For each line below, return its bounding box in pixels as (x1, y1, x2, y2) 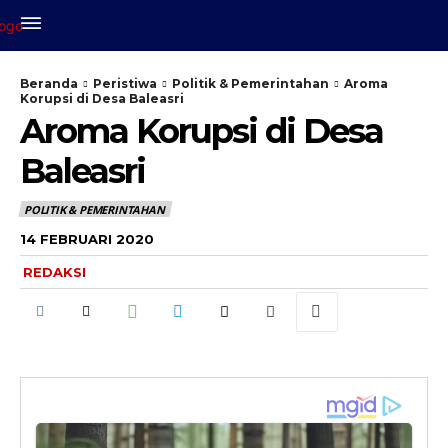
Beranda (20, 76, 78, 91)
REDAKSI (23, 263, 86, 280)
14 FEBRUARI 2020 (20, 230, 154, 247)
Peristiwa (93, 76, 157, 91)
